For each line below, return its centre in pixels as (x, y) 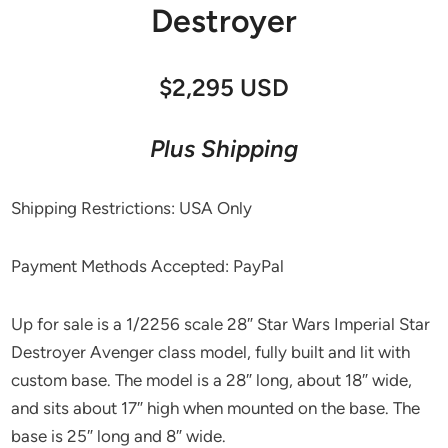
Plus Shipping (224, 149)
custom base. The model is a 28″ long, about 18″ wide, (212, 380)
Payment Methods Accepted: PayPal (148, 266)
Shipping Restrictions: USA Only (132, 208)
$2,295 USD (224, 88)
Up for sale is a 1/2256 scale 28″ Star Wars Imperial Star (221, 324)
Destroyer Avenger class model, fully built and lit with (211, 352)
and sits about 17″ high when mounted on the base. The (216, 408)
